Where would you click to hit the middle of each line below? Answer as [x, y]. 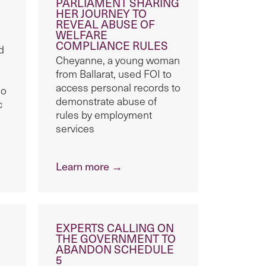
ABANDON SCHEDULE [115, 249]
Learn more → [89, 166]
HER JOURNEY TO [102, 13]
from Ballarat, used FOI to [114, 74]
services [75, 129]
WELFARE [82, 35]
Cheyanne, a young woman [118, 60]
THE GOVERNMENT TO [116, 238]
